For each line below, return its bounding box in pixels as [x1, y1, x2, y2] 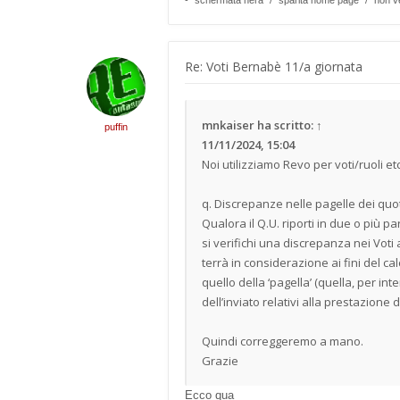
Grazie [202, 353, 238, 369]
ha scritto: [254, 117, 316, 133]
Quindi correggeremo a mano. [202, 333, 363, 349]
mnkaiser [202, 117, 254, 133]
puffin [104, 121, 128, 132]
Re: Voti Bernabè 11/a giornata [185, 58, 362, 75]
